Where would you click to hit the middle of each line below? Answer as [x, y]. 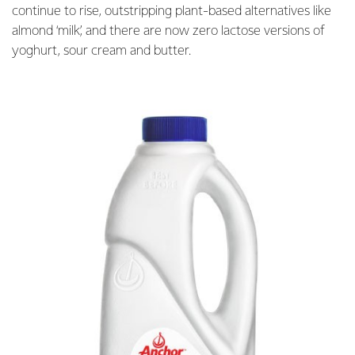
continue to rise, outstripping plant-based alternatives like [172, 11]
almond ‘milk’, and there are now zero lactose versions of [168, 31]
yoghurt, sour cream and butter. [101, 51]
